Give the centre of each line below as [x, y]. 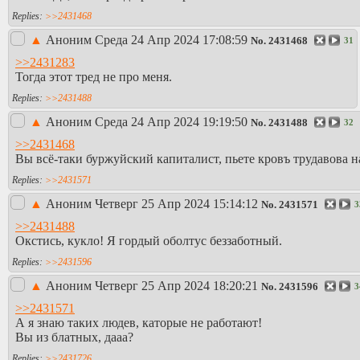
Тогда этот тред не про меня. [94, 76]
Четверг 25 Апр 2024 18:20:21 [176, 286]
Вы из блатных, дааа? [74, 337]
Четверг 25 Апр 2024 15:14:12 [176, 204]
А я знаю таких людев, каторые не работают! [139, 322]
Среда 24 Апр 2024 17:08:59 [171, 40]
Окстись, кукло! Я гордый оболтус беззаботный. [149, 240]
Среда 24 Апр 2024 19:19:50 [171, 122]
